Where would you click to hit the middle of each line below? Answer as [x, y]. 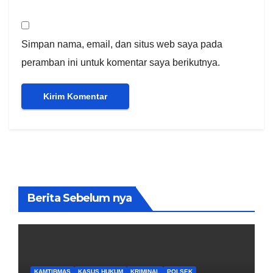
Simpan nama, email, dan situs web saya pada [122, 44]
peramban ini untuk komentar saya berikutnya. [121, 62]
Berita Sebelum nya [80, 198]
